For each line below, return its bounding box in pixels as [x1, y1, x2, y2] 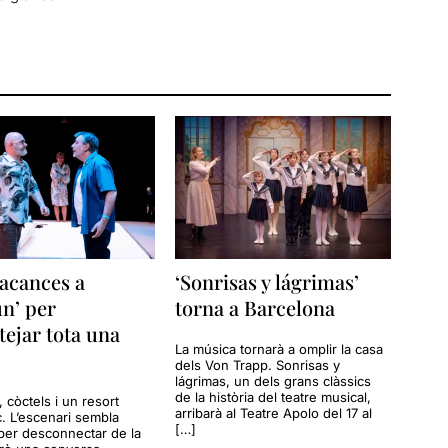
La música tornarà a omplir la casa [175, 341, 384, 358]
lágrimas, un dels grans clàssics [175, 373, 372, 390]
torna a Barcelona [175, 294, 336, 322]
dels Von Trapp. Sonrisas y [175, 357, 341, 374]
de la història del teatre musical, [175, 389, 372, 406]
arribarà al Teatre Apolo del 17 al [175, 405, 373, 422]
